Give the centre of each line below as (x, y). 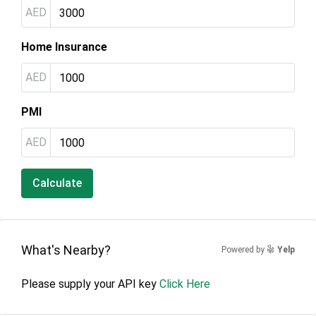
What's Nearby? (66, 250)
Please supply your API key (90, 284)
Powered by (244, 250)
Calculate (57, 183)
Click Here (185, 284)
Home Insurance (64, 47)
